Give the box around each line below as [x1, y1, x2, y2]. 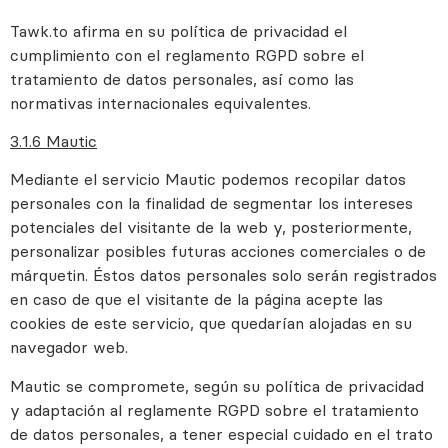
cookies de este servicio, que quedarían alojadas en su [10, 313, 412, 334]
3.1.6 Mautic [10, 130, 97, 151]
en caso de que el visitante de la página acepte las [10, 289, 383, 310]
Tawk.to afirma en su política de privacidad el [10, 20, 347, 41]
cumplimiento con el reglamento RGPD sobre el [10, 44, 364, 65]
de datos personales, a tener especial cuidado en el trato [10, 423, 433, 444]
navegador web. [10, 337, 128, 358]
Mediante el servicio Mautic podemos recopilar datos [10, 169, 406, 190]
